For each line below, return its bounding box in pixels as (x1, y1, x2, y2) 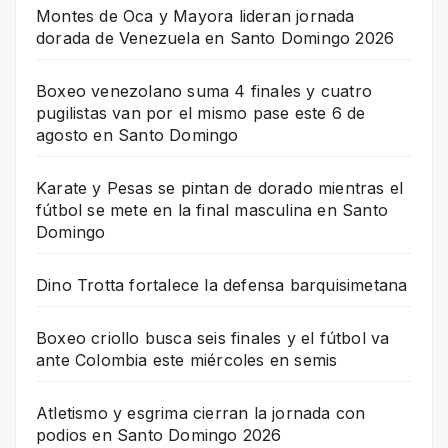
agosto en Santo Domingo (36, 124, 239, 145)
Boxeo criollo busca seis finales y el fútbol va (36, 327, 390, 348)
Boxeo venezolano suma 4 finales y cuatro (36, 80, 373, 101)
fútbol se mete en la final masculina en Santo (36, 199, 389, 220)
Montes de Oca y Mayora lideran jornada (36, 5, 355, 26)
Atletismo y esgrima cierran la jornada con (36, 402, 366, 423)
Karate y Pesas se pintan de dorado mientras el (36, 177, 404, 198)
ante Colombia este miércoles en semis (36, 349, 338, 370)
